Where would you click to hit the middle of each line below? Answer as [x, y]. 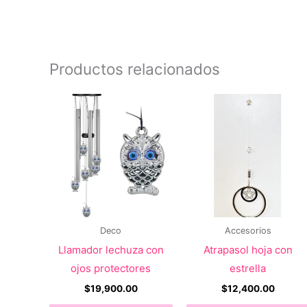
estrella [248, 269]
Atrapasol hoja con [248, 250]
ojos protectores [111, 269]
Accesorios [248, 230]
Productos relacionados [135, 69]
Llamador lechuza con [111, 250]
